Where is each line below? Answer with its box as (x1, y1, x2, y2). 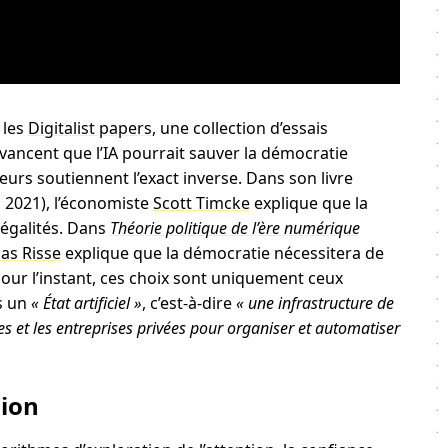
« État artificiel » (30, 291, 142, 314)
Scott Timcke (152, 191, 250, 214)
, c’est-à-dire (141, 291, 236, 314)
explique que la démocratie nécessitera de (60, 241, 384, 264)
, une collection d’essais (151, 116, 328, 139)
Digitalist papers (27, 116, 152, 139)
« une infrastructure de (235, 291, 394, 314)
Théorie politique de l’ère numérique (109, 216, 360, 239)
